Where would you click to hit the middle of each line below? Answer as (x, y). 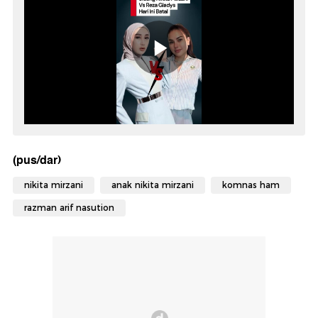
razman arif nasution (69, 208)
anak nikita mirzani (153, 185)
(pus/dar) (37, 160)
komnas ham (251, 185)
